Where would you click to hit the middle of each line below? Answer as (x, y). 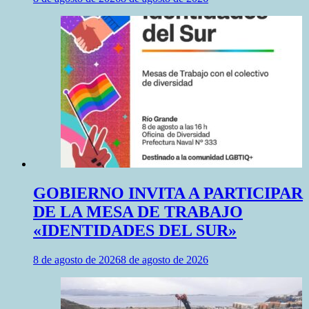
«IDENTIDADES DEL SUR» (135, 231)
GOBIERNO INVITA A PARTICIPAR (168, 193)
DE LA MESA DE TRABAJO (138, 212)
